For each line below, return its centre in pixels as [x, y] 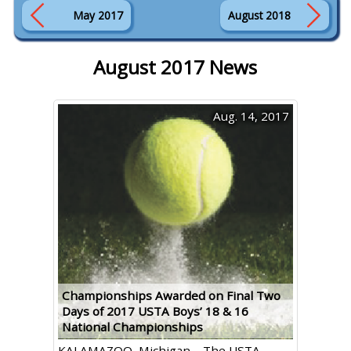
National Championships [132, 327]
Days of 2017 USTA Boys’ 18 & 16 [155, 311]
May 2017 [98, 15]
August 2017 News [175, 67]
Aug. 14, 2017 [251, 116]
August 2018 [260, 15]
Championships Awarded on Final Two [171, 295]
